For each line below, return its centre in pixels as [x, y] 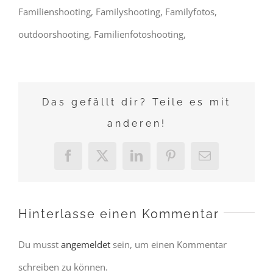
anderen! [136, 124]
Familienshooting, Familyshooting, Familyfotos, [118, 12]
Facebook [91, 161]
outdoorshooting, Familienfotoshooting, [102, 34]
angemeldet [86, 245]
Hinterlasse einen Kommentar [119, 214]
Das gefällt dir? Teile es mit [136, 102]
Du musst [40, 245]
